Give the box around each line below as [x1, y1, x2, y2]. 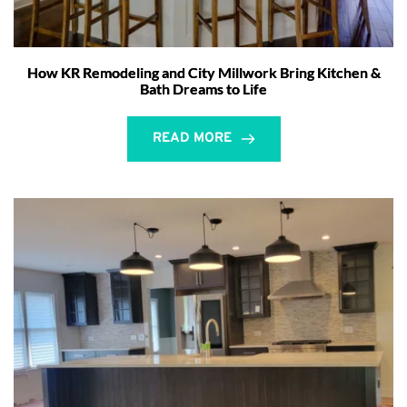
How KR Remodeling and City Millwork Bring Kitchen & [26, 63, 381, 81]
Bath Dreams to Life [140, 79, 267, 97]
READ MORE [152, 129, 232, 147]
